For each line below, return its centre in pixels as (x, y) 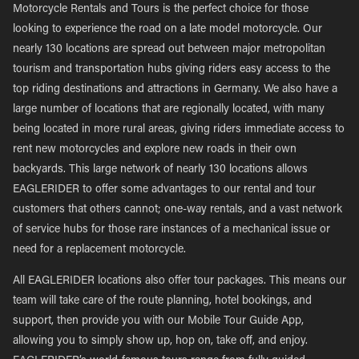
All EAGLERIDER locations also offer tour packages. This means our (179, 281)
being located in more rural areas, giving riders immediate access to (179, 130)
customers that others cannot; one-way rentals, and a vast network (177, 210)
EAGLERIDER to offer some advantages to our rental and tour (164, 190)
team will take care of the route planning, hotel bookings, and (162, 301)
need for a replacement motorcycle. (99, 250)
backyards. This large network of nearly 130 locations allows (160, 170)
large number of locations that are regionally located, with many (169, 110)
